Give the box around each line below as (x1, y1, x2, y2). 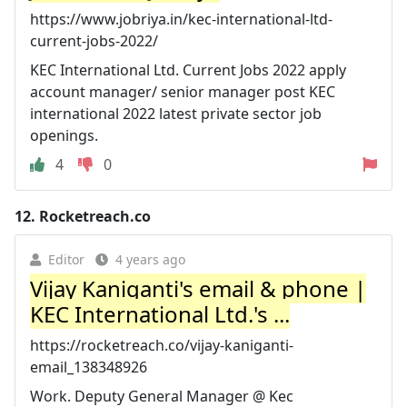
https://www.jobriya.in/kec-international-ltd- (30, 9, 333, 29)
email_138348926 (30, 357, 147, 377)
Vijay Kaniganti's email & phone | (30, 273, 366, 303)
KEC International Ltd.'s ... (30, 299, 290, 329)
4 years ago (115, 251, 185, 268)
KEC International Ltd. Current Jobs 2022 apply (30, 60, 346, 80)
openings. (30, 125, 98, 145)
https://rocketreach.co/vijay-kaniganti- (30, 335, 293, 355)
